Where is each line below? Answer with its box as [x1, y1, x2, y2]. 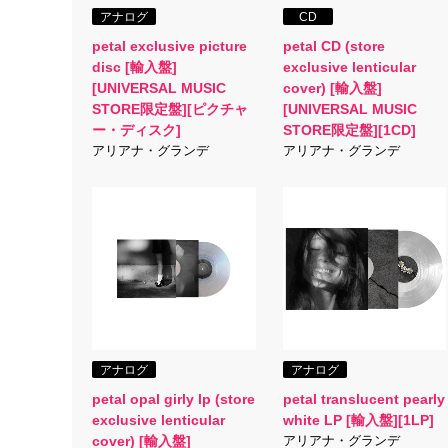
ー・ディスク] [92, 121, 181, 138]
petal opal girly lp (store [92, 391, 255, 408]
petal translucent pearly [282, 391, 445, 408]
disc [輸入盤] [92, 58, 177, 75]
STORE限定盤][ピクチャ [92, 100, 248, 117]
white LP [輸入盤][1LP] [282, 412, 434, 429]
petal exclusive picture [92, 37, 247, 54]
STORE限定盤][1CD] [282, 121, 416, 138]
